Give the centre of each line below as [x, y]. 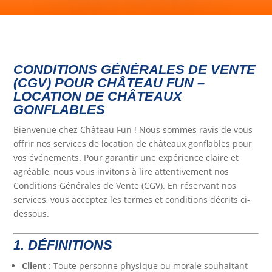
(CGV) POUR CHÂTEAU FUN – [109, 83]
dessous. [32, 214]
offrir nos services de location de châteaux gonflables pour [133, 144]
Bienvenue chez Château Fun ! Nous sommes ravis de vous [133, 130]
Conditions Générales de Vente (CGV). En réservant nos [125, 186]
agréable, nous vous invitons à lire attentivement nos [121, 172]
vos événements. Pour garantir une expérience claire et [126, 158]
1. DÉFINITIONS [63, 245]
